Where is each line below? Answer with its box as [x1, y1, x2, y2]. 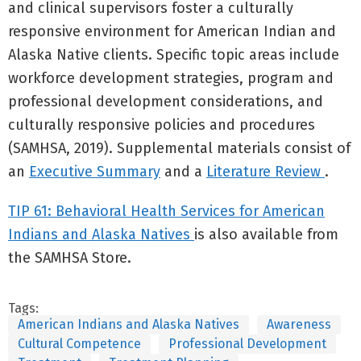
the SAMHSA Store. [8, 249, 131, 267]
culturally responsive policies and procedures [8, 116, 315, 134]
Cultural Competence [18, 336, 141, 351]
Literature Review [206, 163, 325, 180]
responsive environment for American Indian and [8, 23, 336, 40]
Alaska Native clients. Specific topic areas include [8, 46, 339, 64]
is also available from [194, 226, 338, 243]
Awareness [267, 317, 331, 332]
